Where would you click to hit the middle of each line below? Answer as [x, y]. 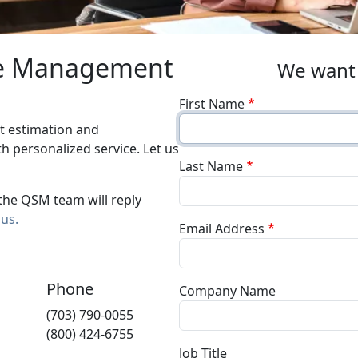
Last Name [211, 166]
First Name [212, 104]
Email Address [222, 229]
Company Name [227, 291]
